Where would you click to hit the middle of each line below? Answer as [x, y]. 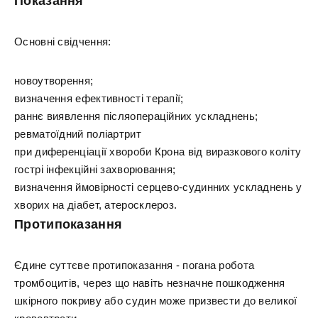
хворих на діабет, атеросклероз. [96, 205]
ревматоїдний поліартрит [78, 134]
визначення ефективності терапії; [99, 98]
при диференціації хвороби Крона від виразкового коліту [158, 152]
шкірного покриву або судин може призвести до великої [156, 301]
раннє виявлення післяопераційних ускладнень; [136, 116]
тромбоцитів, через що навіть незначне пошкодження [150, 283]
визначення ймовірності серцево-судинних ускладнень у [158, 187]
